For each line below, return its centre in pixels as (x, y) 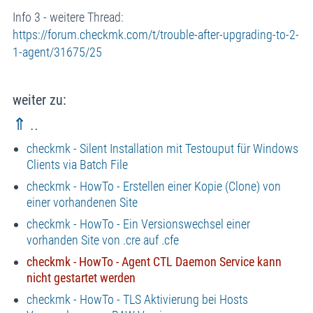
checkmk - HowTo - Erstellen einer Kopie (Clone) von (153, 186)
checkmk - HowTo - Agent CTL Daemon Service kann (154, 261)
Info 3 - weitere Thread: (68, 17)
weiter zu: (39, 100)
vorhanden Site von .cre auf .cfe (102, 240)
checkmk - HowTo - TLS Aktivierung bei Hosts (137, 299)
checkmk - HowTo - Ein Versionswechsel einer (138, 224)
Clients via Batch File (77, 164)
